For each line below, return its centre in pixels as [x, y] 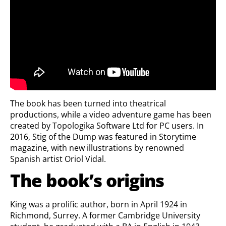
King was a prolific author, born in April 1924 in [99, 204]
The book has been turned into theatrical [88, 103]
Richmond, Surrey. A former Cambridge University [105, 215]
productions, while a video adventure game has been [111, 115]
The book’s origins [87, 180]
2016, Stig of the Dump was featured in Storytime [103, 137]
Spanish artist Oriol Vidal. [58, 159]
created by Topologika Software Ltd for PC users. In [107, 126]
